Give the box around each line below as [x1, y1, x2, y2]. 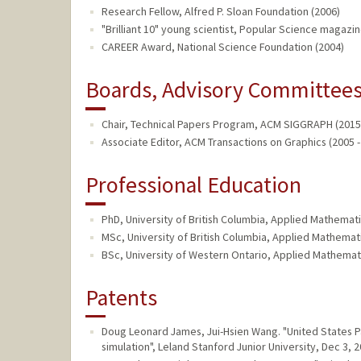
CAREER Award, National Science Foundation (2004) [101, 39, 344, 54]
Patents [85, 282, 157, 312]
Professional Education [85, 169, 301, 199]
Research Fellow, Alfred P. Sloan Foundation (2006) [101, 3, 340, 19]
